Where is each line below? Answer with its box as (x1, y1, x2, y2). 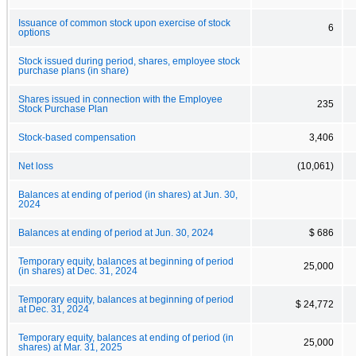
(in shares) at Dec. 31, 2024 (18, 265, 137, 276)
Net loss (18, 161, 53, 171)
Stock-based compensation (18, 132, 136, 142)
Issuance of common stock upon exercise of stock (18, 17, 230, 28)
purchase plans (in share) (18, 65, 129, 75)
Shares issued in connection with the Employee (18, 94, 222, 104)
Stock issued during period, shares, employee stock (18, 56, 240, 66)
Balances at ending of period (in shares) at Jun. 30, (18, 189, 238, 199)
